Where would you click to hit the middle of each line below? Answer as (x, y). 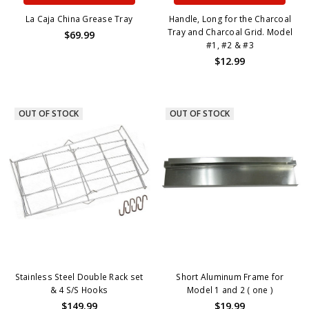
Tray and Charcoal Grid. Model (230, 32)
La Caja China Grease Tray (79, 19)
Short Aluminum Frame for (230, 277)
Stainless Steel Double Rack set (79, 277)
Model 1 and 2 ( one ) (230, 290)
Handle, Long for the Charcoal (230, 19)
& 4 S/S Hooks (79, 290)
